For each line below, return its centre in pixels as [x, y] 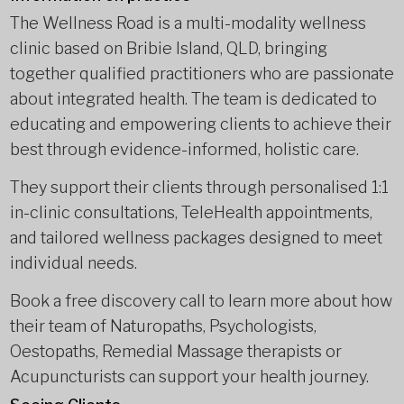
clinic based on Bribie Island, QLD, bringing [168, 48]
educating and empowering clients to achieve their [200, 124]
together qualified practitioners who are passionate [202, 73]
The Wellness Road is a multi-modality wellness [188, 23]
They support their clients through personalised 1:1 [199, 187]
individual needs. [73, 263]
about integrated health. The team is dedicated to [193, 99]
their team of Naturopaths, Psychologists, [163, 326]
